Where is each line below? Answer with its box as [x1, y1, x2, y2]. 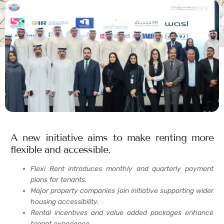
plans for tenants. [30, 175, 86, 184]
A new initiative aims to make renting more [10, 131, 213, 144]
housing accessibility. [30, 197, 98, 206]
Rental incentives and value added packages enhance [30, 208, 213, 217]
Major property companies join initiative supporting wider [30, 186, 213, 195]
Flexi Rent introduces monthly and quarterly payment [30, 164, 213, 173]
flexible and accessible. [10, 143, 110, 156]
